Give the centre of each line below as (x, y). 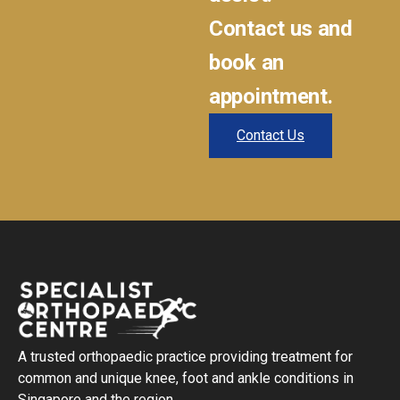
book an (246, 62)
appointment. (271, 96)
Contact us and (281, 28)
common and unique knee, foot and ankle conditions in (186, 379)
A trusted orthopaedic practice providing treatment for (185, 357)
